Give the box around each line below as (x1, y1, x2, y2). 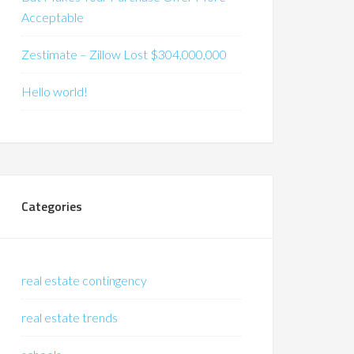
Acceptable (21, 9, 84, 24)
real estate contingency (21, 273, 147, 288)
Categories (21, 197, 82, 216)
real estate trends (21, 310, 118, 325)
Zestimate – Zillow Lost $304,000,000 (21, 47, 227, 62)
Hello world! (21, 84, 88, 99)
